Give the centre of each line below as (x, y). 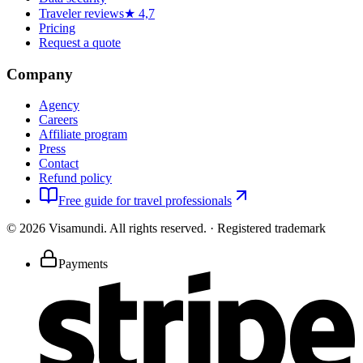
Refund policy (75, 178)
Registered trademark (271, 228)
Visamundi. (77, 228)
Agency (59, 105)
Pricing (57, 28)
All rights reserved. (158, 228)
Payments (83, 264)
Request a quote (80, 43)
